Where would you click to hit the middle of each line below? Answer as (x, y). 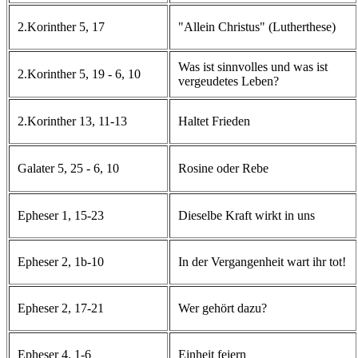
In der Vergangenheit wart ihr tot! (262, 261)
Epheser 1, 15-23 (61, 215)
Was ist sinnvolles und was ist (253, 66)
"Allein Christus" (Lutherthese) (257, 26)
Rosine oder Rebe (223, 168)
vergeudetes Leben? (229, 81)
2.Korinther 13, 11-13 (72, 121)
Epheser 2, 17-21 (61, 308)
